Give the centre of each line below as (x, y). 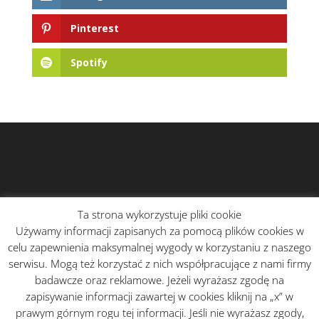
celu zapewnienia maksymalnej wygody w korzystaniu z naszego (159, 247)
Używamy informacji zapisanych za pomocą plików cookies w (159, 231)
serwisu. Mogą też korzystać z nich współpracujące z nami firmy (159, 263)
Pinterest (94, 28)
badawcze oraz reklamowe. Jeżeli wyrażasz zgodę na (159, 280)
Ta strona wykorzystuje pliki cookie (159, 214)
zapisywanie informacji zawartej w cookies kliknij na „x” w (159, 296)
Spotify (89, 62)
